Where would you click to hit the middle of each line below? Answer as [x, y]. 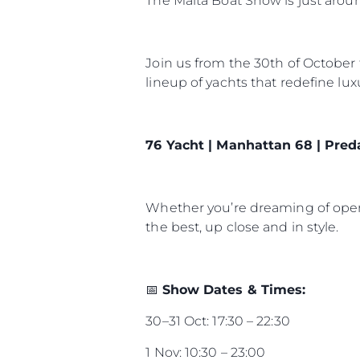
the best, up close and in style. [242, 227]
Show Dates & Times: [234, 289]
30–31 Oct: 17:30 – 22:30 [218, 321]
